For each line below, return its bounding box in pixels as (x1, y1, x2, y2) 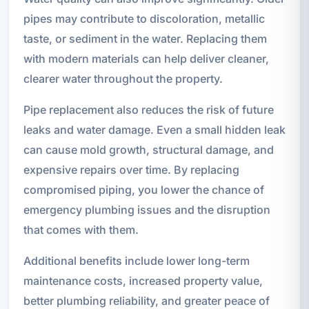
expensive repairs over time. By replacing (23, 162, 239, 177)
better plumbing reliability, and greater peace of (23, 293, 270, 308)
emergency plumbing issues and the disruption (23, 202, 270, 217)
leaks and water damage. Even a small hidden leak (23, 122, 286, 137)
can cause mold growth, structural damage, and (23, 142, 274, 157)
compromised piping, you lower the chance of (23, 182, 264, 197)
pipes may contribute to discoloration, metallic (23, 11, 265, 26)
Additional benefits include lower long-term (23, 253, 250, 268)
